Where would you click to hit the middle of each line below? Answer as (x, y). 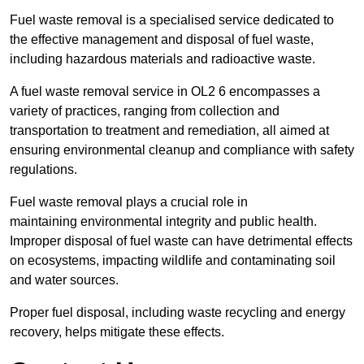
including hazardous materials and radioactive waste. (162, 59)
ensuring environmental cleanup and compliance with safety (182, 150)
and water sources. (64, 280)
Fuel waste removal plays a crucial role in (129, 202)
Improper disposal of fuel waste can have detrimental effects (181, 241)
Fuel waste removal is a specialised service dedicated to (172, 20)
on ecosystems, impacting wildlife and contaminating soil (173, 261)
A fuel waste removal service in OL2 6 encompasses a (165, 92)
